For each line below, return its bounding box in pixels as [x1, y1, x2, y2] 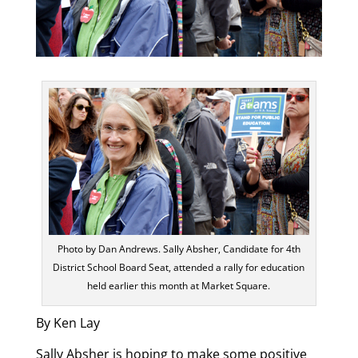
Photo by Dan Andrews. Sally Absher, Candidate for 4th [57, 242, 300, 257]
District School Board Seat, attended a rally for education [53, 261, 305, 275]
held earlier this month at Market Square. [87, 279, 271, 293]
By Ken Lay [35, 314, 100, 332]
